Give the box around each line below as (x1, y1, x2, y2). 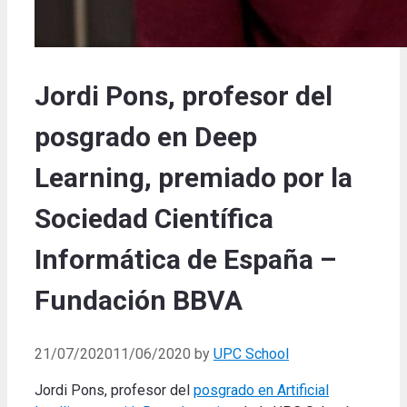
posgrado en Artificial (194, 382, 329, 400)
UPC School (213, 345, 289, 363)
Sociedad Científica (35, 203, 273, 235)
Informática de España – (35, 243, 336, 276)
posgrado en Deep (35, 121, 257, 154)
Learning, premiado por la (35, 162, 352, 194)
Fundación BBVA (35, 284, 243, 317)
